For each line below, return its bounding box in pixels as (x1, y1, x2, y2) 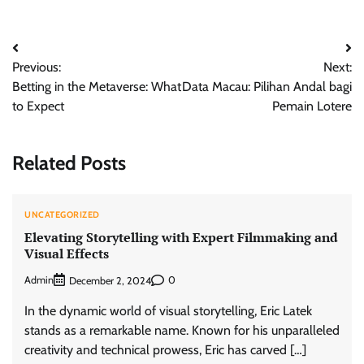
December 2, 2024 (69, 274, 151, 287)
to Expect (12, 98, 64, 114)
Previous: (12, 59, 61, 75)
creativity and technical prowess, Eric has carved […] (24, 341, 306, 357)
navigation (11, 69, 99, 93)
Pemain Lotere (272, 98, 352, 114)
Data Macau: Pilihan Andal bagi (182, 79, 352, 94)
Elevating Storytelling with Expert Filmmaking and (24, 228, 338, 247)
